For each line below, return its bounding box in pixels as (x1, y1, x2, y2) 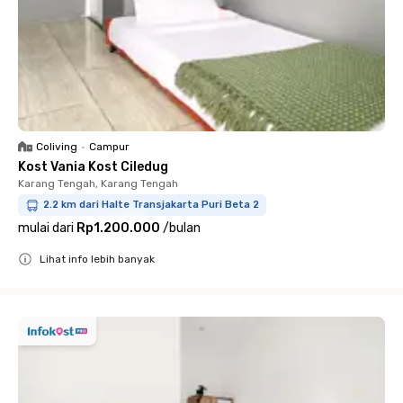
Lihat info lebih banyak (40, 253, 155, 265)
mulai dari (18, 220, 74, 236)
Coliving (36, 140, 77, 153)
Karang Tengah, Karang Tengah (18, 177, 178, 190)
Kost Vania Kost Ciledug (18, 159, 168, 175)
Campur (89, 140, 130, 153)
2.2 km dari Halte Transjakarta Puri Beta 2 (43, 199, 259, 210)
